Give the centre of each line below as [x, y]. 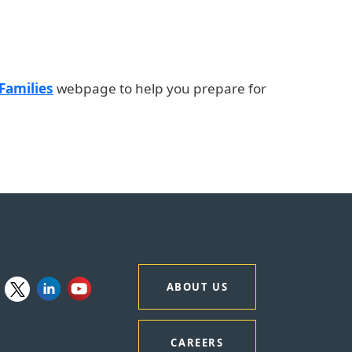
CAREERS [197, 342]
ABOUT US [197, 286]
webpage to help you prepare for [161, 88]
